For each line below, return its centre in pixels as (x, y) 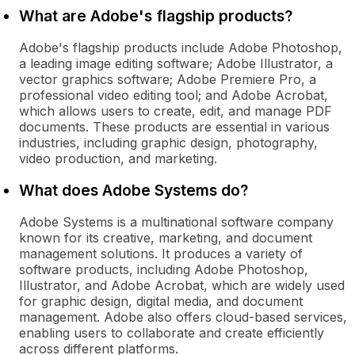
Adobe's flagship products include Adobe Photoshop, (181, 48)
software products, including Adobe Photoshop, (164, 269)
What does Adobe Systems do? (134, 190)
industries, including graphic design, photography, (168, 143)
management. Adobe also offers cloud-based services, (183, 317)
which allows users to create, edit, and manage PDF (176, 111)
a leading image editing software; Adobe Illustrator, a (176, 63)
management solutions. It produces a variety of (161, 254)
